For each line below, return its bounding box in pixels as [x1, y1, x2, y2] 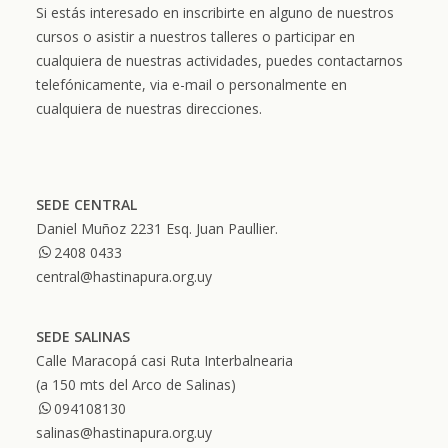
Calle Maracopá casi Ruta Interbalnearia [36, 351, 293, 370]
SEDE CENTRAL [36, 195, 137, 214]
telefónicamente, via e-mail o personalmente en [36, 75, 347, 94]
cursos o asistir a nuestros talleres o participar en [36, 27, 355, 46]
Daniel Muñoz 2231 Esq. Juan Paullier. [36, 219, 278, 238]
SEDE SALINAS [36, 327, 130, 346]
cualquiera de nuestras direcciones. [36, 99, 262, 118]
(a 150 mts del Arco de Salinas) [36, 375, 236, 394]
